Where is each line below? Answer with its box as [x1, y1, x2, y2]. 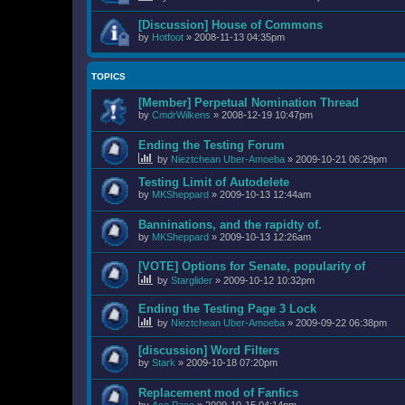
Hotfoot [152, 31, 184, 42]
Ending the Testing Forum [138, 137, 285, 152]
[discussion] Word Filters [138, 344, 279, 358]
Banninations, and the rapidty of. [138, 217, 322, 231]
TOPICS [91, 71, 126, 82]
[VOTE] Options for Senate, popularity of [138, 259, 365, 274]
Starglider [171, 275, 212, 287]
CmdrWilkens [152, 109, 211, 121]
